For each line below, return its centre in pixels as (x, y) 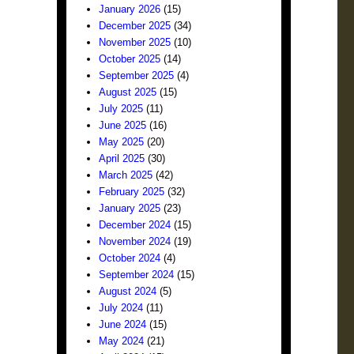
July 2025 (121, 109)
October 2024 (130, 258)
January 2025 (130, 208)
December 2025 (135, 26)
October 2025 (130, 59)
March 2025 (126, 175)
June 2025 (123, 125)
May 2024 (122, 341)
